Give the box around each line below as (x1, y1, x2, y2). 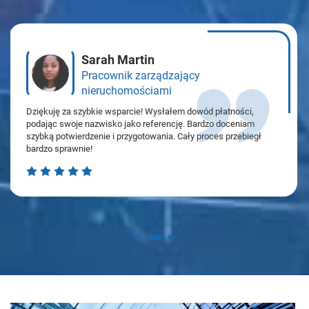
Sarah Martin (81, 52, 155, 67)
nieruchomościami (81, 83, 172, 97)
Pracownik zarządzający (81, 68, 201, 82)
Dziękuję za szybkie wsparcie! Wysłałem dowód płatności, (26, 106, 255, 117)
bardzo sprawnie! (26, 143, 93, 154)
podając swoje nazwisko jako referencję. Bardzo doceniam (26, 118, 255, 129)
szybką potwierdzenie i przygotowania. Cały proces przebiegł (26, 130, 262, 141)
